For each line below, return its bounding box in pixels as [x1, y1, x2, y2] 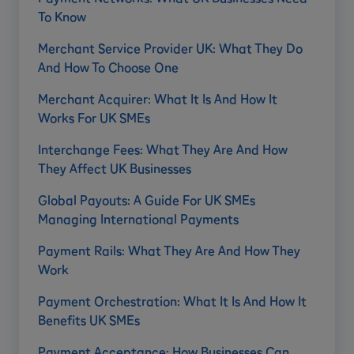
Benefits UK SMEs [38, 312, 140, 329]
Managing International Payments [38, 211, 239, 228]
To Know [38, 9, 86, 25]
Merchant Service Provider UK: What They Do [38, 40, 303, 57]
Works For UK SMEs [38, 110, 150, 126]
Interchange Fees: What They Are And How [38, 141, 288, 158]
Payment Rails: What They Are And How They [38, 243, 300, 259]
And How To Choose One [38, 59, 179, 76]
